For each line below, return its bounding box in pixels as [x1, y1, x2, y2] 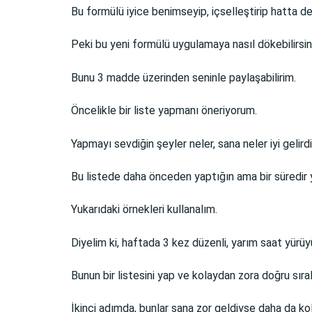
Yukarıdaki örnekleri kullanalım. [71, 203, 220, 217]
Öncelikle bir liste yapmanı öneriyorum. [71, 104, 257, 118]
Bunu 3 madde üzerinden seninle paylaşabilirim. [71, 70, 296, 84]
